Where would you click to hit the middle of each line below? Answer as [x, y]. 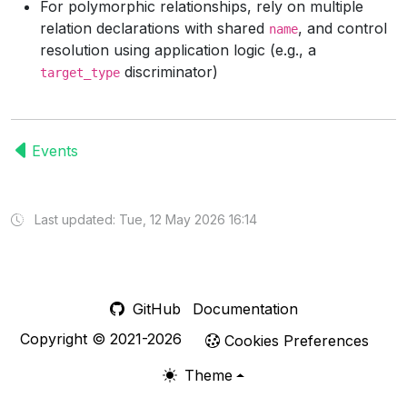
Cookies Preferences [296, 341]
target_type [80, 73]
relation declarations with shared [154, 28]
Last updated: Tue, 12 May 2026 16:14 [144, 219]
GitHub [154, 309]
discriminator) [169, 72]
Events [55, 150]
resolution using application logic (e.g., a [178, 50]
